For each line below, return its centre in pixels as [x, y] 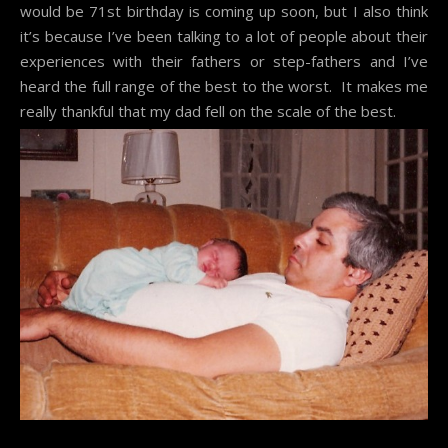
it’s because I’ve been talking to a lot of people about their [224, 35]
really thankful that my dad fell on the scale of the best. [208, 110]
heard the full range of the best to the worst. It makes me [224, 85]
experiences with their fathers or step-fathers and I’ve [224, 60]
